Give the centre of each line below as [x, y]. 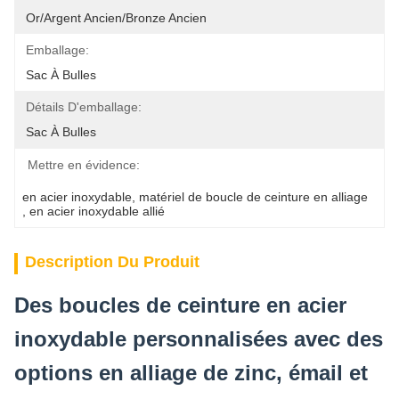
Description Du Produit [112, 262]
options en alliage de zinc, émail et [191, 373]
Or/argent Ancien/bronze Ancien [116, 18]
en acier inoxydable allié [97, 211]
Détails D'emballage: [84, 107]
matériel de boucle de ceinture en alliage [253, 197]
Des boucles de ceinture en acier [180, 305]
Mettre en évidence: [84, 165]
